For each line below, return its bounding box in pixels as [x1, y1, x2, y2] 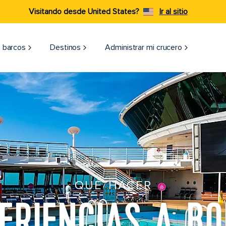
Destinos [50, 42, 81, 52]
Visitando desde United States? [28, 7, 139, 17]
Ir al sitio [159, 7, 188, 17]
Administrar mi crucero [105, 42, 183, 52]
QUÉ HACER [74, 178, 152, 193]
